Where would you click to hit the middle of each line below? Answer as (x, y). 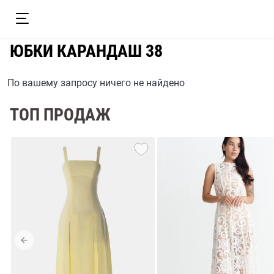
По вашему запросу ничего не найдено (96, 83)
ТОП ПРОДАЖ (60, 115)
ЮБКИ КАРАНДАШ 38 (86, 51)
